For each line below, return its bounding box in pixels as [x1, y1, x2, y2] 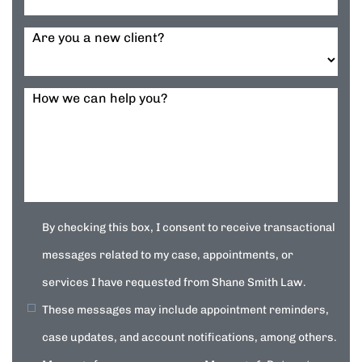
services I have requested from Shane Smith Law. [42, 276, 306, 289]
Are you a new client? [32, 30, 164, 45]
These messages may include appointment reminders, [42, 303, 329, 317]
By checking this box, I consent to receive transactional [42, 221, 335, 234]
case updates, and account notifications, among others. [42, 330, 337, 344]
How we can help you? [32, 90, 167, 106]
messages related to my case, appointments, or [42, 248, 293, 262]
